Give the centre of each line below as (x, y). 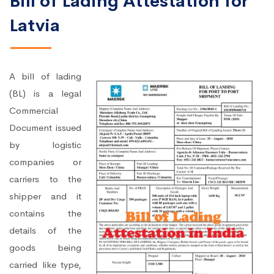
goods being (45, 248)
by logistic (45, 145)
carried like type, (45, 265)
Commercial (34, 111)
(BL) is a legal (45, 94)
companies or (45, 162)
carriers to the (45, 179)
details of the (45, 231)
